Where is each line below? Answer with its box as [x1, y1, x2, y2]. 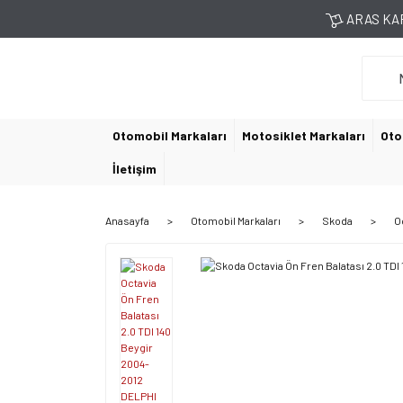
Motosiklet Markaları [242, 128, 365, 143]
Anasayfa [105, 214, 149, 227]
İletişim [112, 161, 157, 176]
